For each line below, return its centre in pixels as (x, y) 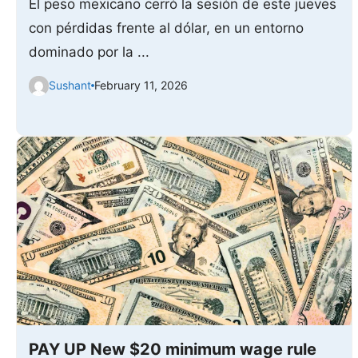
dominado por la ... (89, 52)
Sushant (70, 86)
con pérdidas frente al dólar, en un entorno (166, 28)
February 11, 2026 (141, 86)
